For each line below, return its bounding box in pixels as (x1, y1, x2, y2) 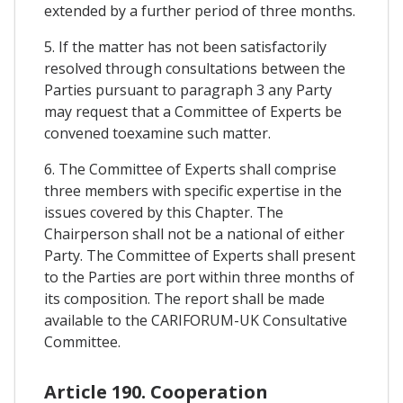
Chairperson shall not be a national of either (44, 223, 345, 244)
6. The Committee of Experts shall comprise (44, 158, 336, 179)
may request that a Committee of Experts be (44, 101, 342, 121)
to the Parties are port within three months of (44, 266, 354, 287)
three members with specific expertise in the (44, 180, 342, 201)
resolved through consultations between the (44, 58, 345, 78)
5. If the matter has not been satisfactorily (44, 36, 327, 57)
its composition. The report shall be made (44, 288, 325, 309)
